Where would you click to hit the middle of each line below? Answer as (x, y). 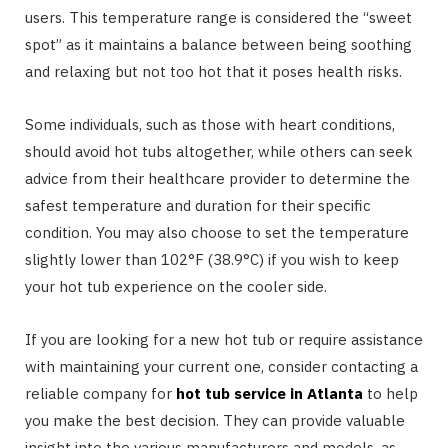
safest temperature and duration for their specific (198, 206)
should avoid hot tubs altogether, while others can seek (219, 152)
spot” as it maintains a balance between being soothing (218, 45)
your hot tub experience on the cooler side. (176, 287)
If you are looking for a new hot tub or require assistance (224, 340)
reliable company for (100, 394)
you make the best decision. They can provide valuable (215, 421)
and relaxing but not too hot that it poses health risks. (213, 72)
